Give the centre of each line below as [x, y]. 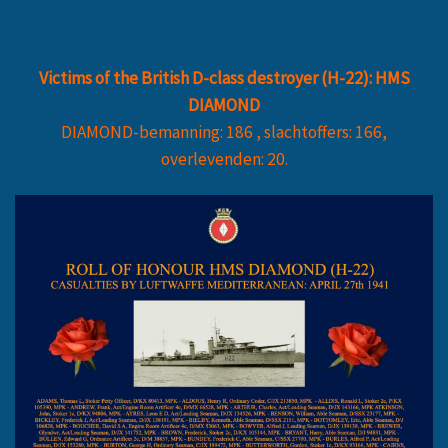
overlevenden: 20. [224, 158]
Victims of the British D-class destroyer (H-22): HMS [224, 77]
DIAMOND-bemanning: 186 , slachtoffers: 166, [224, 131]
